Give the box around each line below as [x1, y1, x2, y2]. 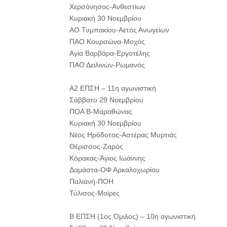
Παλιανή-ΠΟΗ [69, 177, 113, 185]
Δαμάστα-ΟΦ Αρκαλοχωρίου [69, 166, 160, 174]
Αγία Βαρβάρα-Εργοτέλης [69, 49, 150, 57]
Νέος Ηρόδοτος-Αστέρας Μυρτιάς [69, 131, 177, 139]
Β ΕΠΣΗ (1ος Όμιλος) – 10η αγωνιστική [69, 212, 196, 220]
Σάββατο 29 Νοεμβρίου [69, 96, 143, 104]
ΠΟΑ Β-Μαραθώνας [69, 107, 132, 116]
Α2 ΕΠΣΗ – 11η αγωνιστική [69, 84, 156, 92]
